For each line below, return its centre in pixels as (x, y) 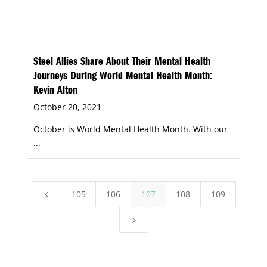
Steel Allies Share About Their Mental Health (122, 63)
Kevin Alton (55, 91)
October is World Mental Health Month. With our (130, 129)
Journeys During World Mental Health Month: (122, 77)
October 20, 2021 (67, 107)
